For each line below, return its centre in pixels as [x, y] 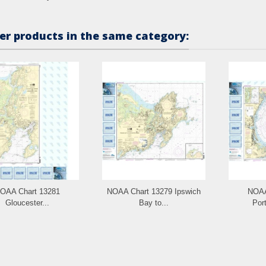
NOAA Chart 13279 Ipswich [153, 191]
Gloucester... [27, 202]
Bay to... [153, 202]
